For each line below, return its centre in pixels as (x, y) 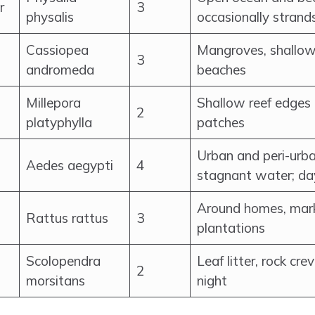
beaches (221, 70)
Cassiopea (57, 50)
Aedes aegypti (70, 165)
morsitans (56, 281)
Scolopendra (63, 261)
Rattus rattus (67, 218)
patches (221, 122)
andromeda (60, 70)
